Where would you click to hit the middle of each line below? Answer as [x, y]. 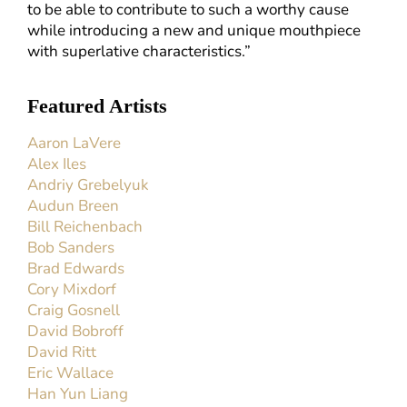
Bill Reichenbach [85, 227]
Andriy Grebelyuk [89, 185]
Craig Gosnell [74, 311]
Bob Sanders [71, 248]
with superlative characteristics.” [139, 52]
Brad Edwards [76, 269]
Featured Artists [98, 106]
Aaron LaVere [74, 144]
